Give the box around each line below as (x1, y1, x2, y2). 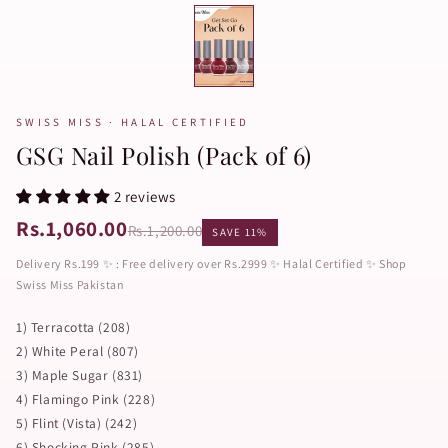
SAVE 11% (212, 225, 268, 239)
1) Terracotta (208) (16, 318, 131, 336)
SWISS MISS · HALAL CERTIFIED (16, 115, 250, 129)
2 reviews (113, 187, 177, 206)
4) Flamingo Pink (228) (16, 390, 156, 408)
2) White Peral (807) (16, 342, 139, 360)
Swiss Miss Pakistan (16, 277, 125, 292)
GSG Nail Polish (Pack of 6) (16, 139, 312, 171)
